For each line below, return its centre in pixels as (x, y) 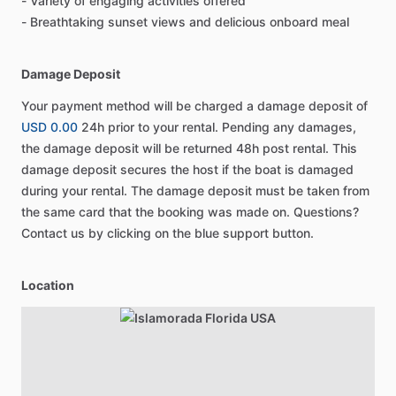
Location (48, 285)
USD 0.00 (49, 126)
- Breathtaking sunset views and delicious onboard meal (185, 21)
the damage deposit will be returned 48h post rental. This (189, 148)
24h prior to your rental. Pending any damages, (217, 126)
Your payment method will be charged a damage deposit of (194, 105)
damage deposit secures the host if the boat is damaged (187, 169)
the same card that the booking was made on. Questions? (190, 211)
